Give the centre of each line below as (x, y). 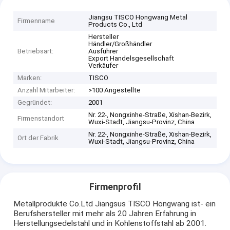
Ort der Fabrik (38, 138)
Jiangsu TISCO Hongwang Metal (138, 17)
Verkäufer (103, 65)
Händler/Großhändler (120, 44)
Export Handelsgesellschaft (131, 58)
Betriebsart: (36, 51)
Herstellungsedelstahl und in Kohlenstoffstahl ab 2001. (110, 224)
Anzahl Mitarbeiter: (46, 90)
